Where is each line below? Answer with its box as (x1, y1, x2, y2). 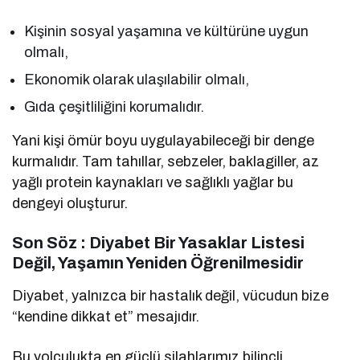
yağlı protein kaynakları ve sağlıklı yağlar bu (12, 174, 294, 190)
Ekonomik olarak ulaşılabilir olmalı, (24, 71, 250, 88)
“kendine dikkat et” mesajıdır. (12, 308, 200, 325)
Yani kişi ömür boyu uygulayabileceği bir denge (12, 132, 315, 149)
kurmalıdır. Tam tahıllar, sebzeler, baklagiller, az (12, 153, 320, 170)
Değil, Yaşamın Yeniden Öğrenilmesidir (12, 253, 304, 272)
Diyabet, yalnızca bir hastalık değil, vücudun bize (12, 287, 329, 304)
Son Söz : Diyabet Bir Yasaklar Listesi (12, 233, 305, 252)
